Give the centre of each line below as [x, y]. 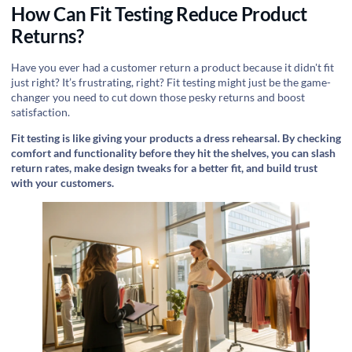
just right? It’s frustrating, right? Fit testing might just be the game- [171, 82]
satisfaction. [40, 112]
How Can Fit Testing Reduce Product [159, 14]
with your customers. [62, 183]
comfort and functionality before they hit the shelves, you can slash [173, 153]
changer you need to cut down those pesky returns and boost [158, 97]
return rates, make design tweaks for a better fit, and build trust [164, 168]
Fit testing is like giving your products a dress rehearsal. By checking [176, 138]
